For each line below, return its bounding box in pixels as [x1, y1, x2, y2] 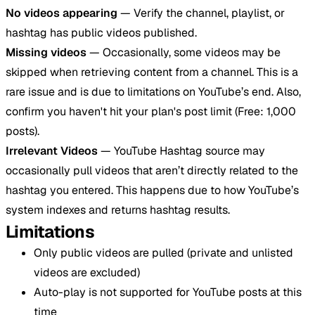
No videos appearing [6, 5, 117, 20]
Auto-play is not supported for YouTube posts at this [34, 284, 302, 300]
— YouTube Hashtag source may [98, 143, 265, 158]
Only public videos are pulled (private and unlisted [34, 245, 293, 260]
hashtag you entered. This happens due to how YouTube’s [6, 182, 299, 198]
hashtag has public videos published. [6, 25, 197, 40]
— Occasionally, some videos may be [86, 44, 281, 60]
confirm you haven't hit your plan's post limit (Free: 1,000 [6, 103, 296, 119]
